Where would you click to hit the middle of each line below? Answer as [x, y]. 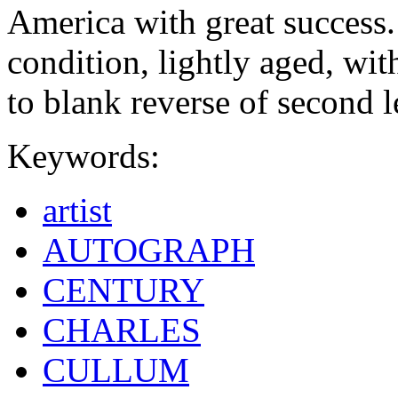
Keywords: [84, 156]
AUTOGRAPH [149, 251]
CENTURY [123, 291]
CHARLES [122, 330]
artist [77, 211]
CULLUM [116, 370]
